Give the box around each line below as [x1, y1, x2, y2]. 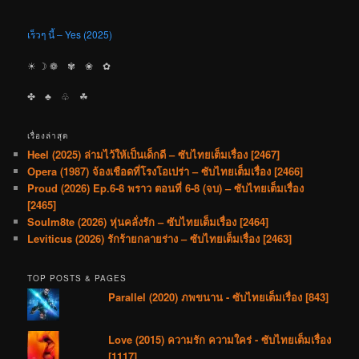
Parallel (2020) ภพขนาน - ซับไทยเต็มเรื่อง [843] [108, 288, 329, 305]
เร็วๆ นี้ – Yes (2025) [27, 27, 113, 42]
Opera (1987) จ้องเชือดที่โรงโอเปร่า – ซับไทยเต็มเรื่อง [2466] [27, 163, 304, 179]
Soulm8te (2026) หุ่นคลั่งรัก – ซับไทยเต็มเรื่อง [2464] [27, 213, 269, 229]
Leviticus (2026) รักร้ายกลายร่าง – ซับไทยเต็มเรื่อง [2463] [27, 230, 292, 246]
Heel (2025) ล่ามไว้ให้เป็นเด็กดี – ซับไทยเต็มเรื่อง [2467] [27, 146, 280, 162]
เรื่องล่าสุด [27, 129, 70, 141]
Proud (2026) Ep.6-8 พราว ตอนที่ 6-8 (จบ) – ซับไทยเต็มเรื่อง [27, 179, 305, 196]
